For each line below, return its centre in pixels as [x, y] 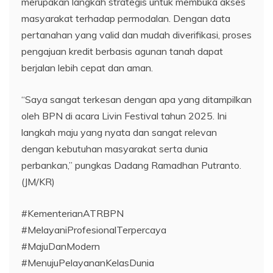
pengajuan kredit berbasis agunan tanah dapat [122, 51]
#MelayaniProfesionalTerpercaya [94, 229]
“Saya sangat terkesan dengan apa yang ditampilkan [136, 99]
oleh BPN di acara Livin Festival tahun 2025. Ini [124, 115]
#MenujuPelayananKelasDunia [88, 262]
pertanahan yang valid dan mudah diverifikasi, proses [136, 34]
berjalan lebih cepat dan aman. [87, 67]
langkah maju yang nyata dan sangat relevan [119, 132]
